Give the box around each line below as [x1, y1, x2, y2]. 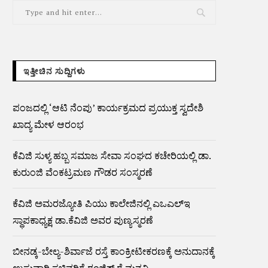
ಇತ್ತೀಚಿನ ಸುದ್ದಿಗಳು [23, 66, 86, 76]
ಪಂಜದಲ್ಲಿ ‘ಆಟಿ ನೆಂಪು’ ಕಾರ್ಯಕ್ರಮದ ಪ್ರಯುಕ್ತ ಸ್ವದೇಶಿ [13, 101, 203, 114]
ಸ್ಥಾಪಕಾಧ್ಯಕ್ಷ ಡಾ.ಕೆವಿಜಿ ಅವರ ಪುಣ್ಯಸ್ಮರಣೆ [13, 214, 153, 227]
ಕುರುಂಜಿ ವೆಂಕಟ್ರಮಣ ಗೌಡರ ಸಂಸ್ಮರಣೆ [13, 166, 153, 179]
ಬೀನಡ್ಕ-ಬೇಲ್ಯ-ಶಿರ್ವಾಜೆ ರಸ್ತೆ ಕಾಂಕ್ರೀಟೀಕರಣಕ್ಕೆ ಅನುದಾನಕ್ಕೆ [13, 245, 215, 258]
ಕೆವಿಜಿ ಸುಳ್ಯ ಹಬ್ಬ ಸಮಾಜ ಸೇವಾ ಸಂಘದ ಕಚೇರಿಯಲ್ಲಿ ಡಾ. [13, 149, 211, 162]
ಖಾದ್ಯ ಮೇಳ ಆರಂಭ [13, 118, 84, 131]
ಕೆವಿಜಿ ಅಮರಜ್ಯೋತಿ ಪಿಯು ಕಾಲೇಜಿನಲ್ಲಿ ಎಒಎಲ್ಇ [13, 197, 190, 210]
